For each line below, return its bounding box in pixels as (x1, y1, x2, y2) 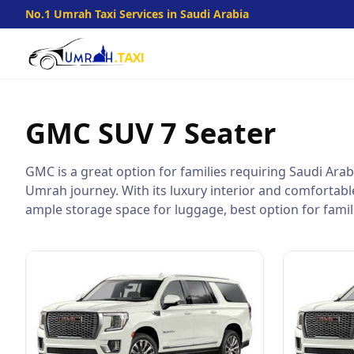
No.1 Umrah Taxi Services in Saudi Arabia (25, 6, 249, 21)
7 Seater (160, 114, 276, 153)
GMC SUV (25, 114, 153, 153)
